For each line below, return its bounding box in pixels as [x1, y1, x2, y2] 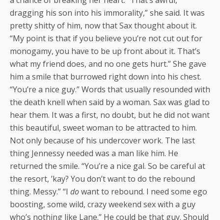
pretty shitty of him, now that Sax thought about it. [10, 20, 197, 31]
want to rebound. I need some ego [79, 186, 207, 197]
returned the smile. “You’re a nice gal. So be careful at [10, 160, 205, 171]
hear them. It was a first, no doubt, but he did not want [10, 109, 210, 120]
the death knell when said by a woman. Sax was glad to [10, 96, 210, 108]
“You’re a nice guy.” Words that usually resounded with [10, 83, 210, 95]
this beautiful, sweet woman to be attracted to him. [10, 122, 197, 133]
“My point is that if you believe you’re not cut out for [10, 32, 202, 44]
